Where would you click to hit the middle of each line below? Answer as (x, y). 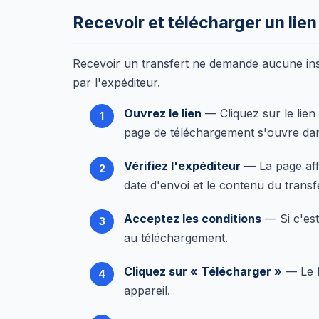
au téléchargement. (176, 238)
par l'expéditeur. (116, 83)
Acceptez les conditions (193, 219)
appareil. (147, 291)
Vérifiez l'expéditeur (182, 166)
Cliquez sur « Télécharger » (203, 271)
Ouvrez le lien (163, 113)
